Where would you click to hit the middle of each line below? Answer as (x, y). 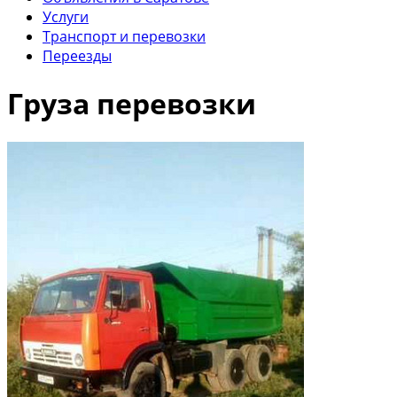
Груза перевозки (132, 104)
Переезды (77, 55)
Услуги (66, 16)
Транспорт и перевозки (124, 36)
